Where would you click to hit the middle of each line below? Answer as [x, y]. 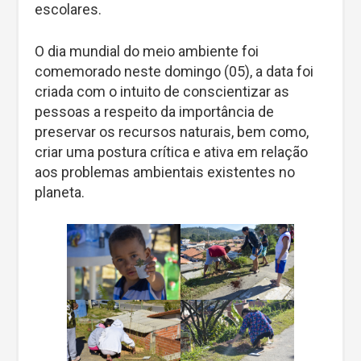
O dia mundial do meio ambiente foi [147, 51]
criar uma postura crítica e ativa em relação [171, 151]
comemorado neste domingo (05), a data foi [174, 71]
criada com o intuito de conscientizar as [162, 91]
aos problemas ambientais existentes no [165, 172]
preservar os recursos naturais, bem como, [172, 131]
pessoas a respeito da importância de [154, 111]
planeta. [60, 192]
